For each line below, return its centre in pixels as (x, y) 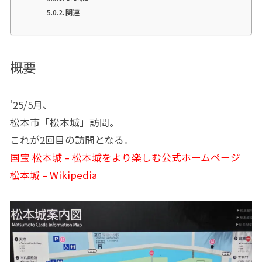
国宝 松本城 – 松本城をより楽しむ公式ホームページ (125, 157)
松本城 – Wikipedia (53, 175)
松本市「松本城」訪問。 (64, 122)
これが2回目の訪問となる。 (72, 139)
